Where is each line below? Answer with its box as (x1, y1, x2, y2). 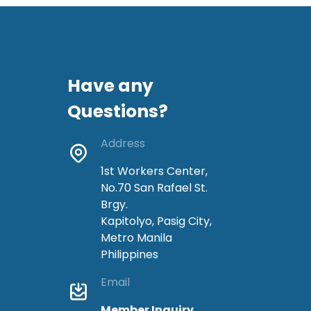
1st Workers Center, (101, 162, 208, 179)
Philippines (101, 246, 158, 262)
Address (101, 135, 145, 151)
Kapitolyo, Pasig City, (101, 212, 212, 229)
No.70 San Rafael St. (101, 179, 208, 196)
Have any (67, 73, 153, 98)
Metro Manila (101, 229, 172, 246)
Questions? (67, 99, 168, 124)
